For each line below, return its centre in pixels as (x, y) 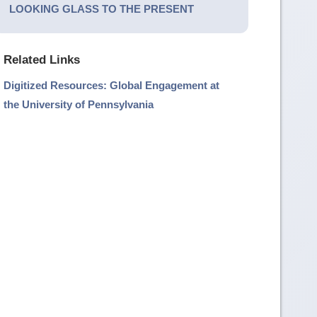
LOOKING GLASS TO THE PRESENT (101, 9)
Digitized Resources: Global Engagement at (112, 86)
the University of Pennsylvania (79, 105)
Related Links (42, 59)
